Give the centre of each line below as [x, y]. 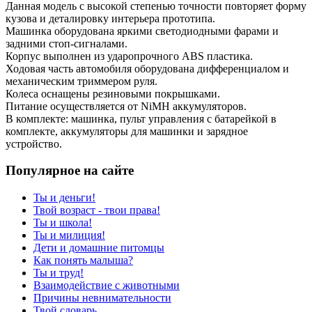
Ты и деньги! [64, 198]
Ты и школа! [63, 223]
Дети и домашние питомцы [99, 248]
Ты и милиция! [69, 235]
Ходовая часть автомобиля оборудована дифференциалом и [147, 68]
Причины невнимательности [102, 298]
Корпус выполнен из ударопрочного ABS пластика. [129, 56]
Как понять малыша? [83, 260]
